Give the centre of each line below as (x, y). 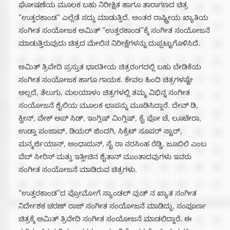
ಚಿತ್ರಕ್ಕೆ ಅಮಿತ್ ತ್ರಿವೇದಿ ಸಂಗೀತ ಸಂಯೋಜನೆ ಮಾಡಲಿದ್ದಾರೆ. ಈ (105, 220)
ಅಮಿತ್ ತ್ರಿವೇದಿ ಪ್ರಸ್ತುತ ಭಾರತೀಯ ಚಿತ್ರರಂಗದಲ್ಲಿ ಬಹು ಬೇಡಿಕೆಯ (110, 68)
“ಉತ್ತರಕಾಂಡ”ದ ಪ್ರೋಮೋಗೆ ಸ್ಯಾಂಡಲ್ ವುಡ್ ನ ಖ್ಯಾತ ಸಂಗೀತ (108, 195)
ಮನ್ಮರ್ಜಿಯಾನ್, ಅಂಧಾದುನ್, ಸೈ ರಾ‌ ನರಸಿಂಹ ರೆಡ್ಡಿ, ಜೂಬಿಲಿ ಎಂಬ (112, 145)
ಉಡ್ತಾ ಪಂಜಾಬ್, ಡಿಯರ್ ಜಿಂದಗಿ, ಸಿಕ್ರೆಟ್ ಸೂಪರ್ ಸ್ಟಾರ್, (100, 132)
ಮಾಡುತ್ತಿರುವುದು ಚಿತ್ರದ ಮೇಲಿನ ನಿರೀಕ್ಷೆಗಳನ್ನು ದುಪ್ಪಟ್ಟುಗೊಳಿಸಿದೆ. (109, 45)
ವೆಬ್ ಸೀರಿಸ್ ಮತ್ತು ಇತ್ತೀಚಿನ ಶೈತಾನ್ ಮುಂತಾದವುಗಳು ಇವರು (105, 158)
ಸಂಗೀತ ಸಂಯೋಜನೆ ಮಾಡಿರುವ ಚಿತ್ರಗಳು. (78, 171)
